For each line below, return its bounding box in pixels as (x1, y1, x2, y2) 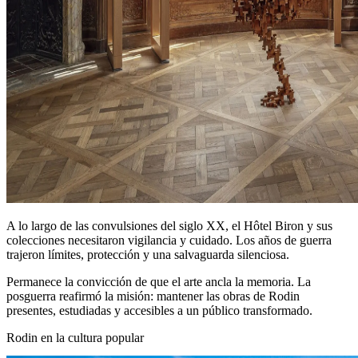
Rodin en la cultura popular (6, 330, 144, 344)
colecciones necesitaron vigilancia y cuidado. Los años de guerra (6, 233, 332, 247)
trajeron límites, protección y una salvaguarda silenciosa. (6, 247, 289, 261)
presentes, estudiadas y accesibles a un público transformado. (6, 303, 312, 317)
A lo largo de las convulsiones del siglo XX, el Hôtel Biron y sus (6, 218, 332, 233)
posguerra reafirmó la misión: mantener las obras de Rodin (6, 288, 300, 303)
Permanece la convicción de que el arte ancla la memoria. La (6, 274, 311, 288)
